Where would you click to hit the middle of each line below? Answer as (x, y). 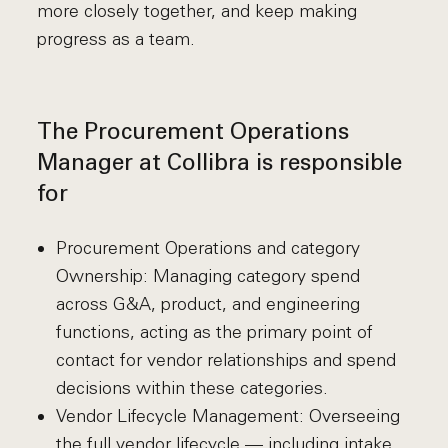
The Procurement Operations (193, 133)
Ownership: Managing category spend (207, 276)
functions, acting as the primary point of (214, 332)
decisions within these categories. (191, 388)
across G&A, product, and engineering (207, 304)
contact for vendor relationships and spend (225, 360)
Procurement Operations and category (207, 248)
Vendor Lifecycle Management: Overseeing (227, 416)
